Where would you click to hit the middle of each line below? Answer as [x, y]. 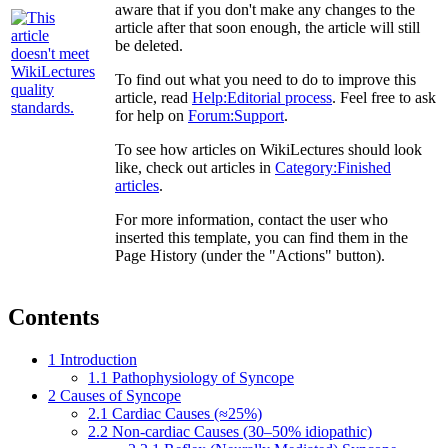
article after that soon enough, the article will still [267, 27]
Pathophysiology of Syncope [203, 377]
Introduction [98, 359]
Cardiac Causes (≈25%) [187, 413]
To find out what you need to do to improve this [265, 79]
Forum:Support [236, 115]
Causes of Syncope [120, 395]
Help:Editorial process [262, 97]
